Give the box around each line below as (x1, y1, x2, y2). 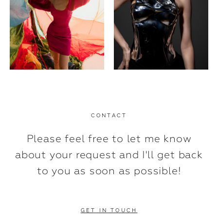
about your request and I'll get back (15, 149, 203, 161)
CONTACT (91, 112, 127, 119)
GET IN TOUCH (80, 207, 138, 214)
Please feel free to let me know (26, 133, 192, 145)
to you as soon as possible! (36, 165, 182, 177)
